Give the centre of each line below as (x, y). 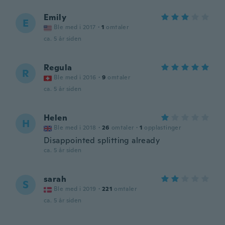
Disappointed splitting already (102, 140)
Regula (58, 68)
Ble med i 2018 (75, 128)
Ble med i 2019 (75, 189)
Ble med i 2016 (75, 77)
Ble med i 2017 (75, 27)
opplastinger (163, 128)
